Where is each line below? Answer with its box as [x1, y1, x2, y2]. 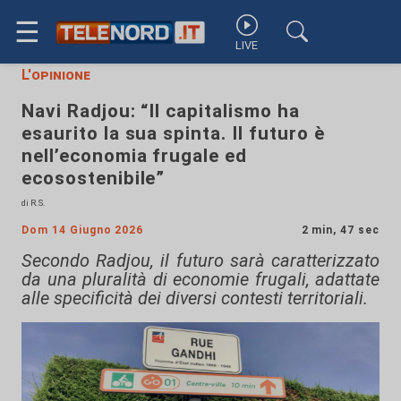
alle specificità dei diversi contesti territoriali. [21, 287, 368, 309]
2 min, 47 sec [301, 224, 380, 236]
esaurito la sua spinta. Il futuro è [21, 123, 325, 144]
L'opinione [21, 66, 90, 83]
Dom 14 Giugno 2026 [21, 224, 144, 236]
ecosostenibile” [21, 167, 166, 189]
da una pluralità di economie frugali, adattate [21, 269, 380, 290]
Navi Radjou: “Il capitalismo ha [21, 100, 300, 122]
